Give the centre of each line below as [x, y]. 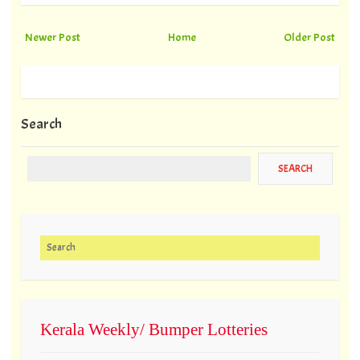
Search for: [74, 246]
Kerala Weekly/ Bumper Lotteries [153, 330]
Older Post [310, 37]
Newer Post [52, 37]
